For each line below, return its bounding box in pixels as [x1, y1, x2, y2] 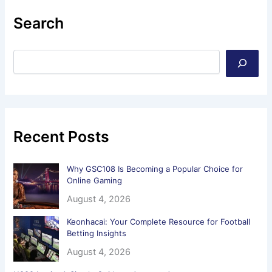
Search [13, 14, 64, 33]
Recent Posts [13, 127, 110, 146]
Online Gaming [67, 175, 123, 185]
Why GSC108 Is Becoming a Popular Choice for [67, 163, 243, 174]
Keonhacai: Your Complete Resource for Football [67, 216, 251, 226]
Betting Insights [67, 228, 127, 238]
